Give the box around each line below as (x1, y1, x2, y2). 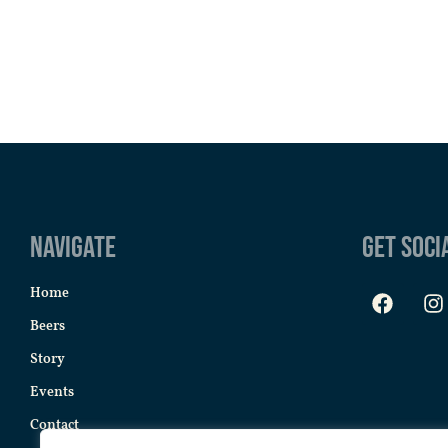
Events (30, 382, 74, 402)
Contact (30, 415, 79, 435)
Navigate (30, 229, 116, 266)
